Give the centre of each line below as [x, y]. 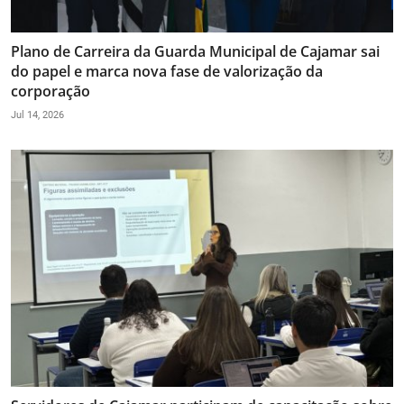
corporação [50, 92]
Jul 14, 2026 [37, 115]
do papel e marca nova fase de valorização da [167, 72]
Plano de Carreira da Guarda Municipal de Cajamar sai [195, 52]
